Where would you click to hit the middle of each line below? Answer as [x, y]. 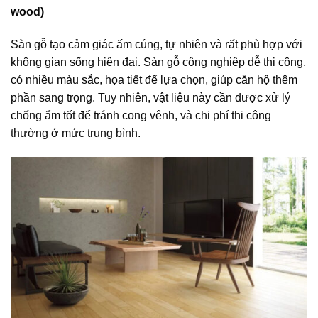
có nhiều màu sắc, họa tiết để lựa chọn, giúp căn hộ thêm [154, 79]
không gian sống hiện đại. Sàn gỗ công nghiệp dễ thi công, [158, 62]
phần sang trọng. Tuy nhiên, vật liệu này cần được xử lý [150, 97]
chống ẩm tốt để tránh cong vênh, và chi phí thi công [141, 115]
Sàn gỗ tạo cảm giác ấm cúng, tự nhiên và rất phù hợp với [157, 44]
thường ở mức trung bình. [76, 133]
